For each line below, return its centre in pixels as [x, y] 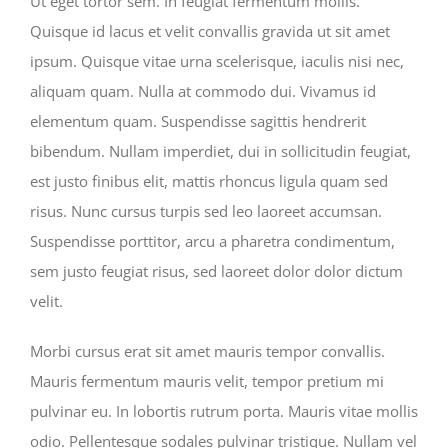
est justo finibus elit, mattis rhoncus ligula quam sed [209, 181]
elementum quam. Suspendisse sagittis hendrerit [198, 121]
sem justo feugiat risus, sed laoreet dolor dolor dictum [216, 271]
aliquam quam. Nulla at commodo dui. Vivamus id [203, 91]
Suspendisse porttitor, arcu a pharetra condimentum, [212, 241]
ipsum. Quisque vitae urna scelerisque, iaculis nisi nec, [217, 61]
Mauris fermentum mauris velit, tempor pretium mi [207, 381]
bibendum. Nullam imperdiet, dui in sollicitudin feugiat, [220, 151]
